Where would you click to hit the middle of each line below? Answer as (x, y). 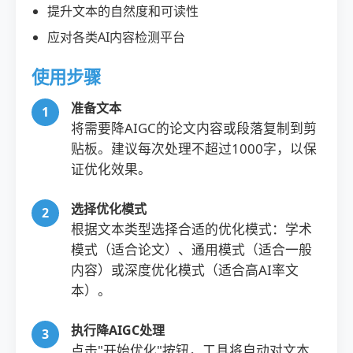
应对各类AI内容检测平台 (116, 37)
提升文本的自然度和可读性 (123, 11)
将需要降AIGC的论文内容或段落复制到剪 (194, 128)
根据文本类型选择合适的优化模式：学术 (191, 229)
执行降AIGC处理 (118, 330)
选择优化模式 (109, 209)
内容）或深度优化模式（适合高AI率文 (185, 270)
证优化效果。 (111, 169)
